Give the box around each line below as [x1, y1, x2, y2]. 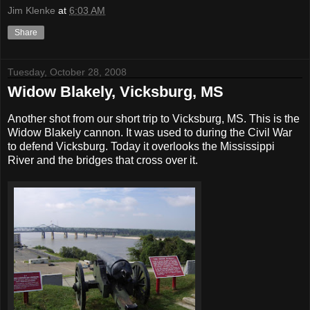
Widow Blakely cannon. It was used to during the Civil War [8, 127, 292, 139]
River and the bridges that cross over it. [8, 154, 198, 167]
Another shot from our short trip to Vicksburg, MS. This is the [8, 113, 300, 125]
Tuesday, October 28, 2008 [8, 66, 127, 78]
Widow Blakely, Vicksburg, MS [8, 83, 224, 101]
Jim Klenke [8, 5, 55, 17]
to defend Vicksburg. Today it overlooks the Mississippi [8, 140, 275, 153]
